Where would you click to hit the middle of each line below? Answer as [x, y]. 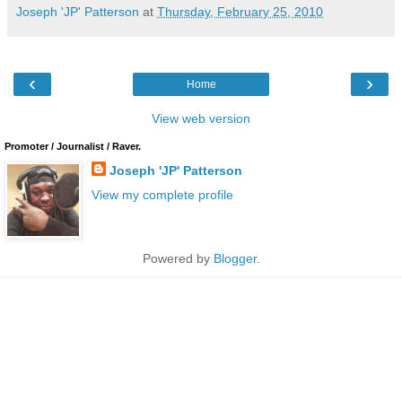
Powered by [178, 259]
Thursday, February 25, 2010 [240, 11]
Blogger [235, 259]
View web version [201, 118]
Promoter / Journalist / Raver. [73, 146]
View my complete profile [162, 195]
